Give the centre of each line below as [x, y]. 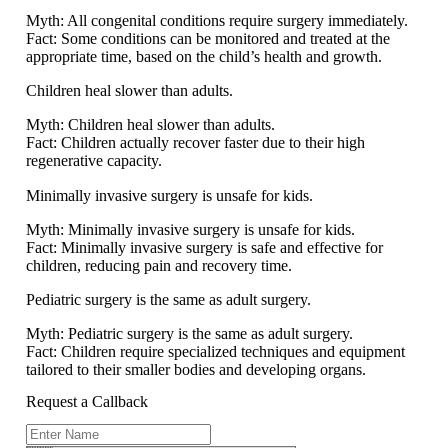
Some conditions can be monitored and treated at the [223, 39]
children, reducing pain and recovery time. [159, 265]
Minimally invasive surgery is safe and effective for [220, 247]
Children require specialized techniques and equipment [231, 352]
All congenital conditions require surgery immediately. [236, 21]
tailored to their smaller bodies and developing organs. [196, 370]
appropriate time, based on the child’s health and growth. [204, 57]
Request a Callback [87, 401]
